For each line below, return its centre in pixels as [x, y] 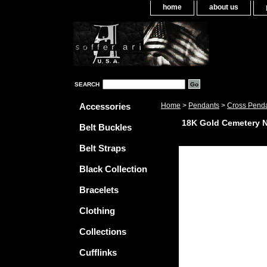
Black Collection [113, 169]
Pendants [204, 105]
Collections [103, 232]
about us [224, 7]
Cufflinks [98, 252]
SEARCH [87, 84]
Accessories [105, 106]
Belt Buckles [105, 127]
